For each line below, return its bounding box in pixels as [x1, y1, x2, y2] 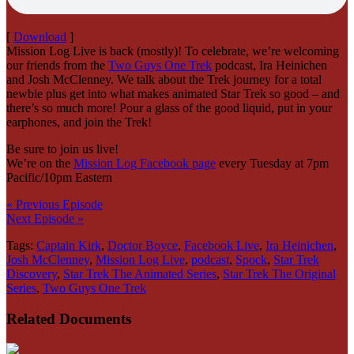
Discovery [6, 267, 57, 281]
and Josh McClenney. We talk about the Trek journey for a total [6, 73, 322, 87]
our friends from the [6, 58, 108, 73]
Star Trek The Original [223, 267, 336, 281]
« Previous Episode [6, 198, 103, 212]
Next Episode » [6, 212, 84, 226]
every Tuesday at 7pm [216, 156, 329, 171]
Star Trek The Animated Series [63, 267, 217, 281]
